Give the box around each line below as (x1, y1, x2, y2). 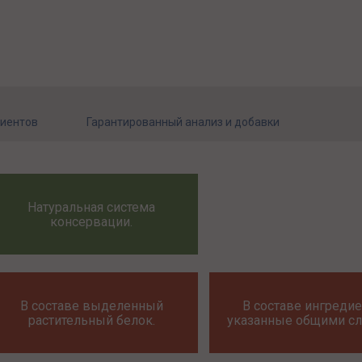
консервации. (50, 213, 133, 229)
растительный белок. (27, 312, 155, 328)
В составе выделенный (19, 297, 163, 314)
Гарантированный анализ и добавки (86, 115, 280, 128)
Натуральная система (27, 199, 156, 215)
